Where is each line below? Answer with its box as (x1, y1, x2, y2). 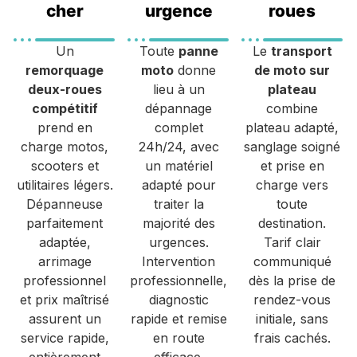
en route (152, 329, 205, 346)
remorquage (25, 61, 104, 78)
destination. (258, 214, 327, 231)
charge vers (256, 176, 329, 193)
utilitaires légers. (16, 176, 113, 193)
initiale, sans (256, 310, 329, 327)
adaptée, (38, 233, 91, 250)
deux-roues (27, 80, 102, 97)
